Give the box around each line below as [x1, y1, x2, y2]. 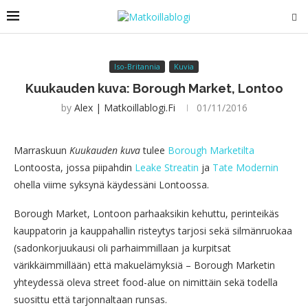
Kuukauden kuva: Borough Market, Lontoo [25, 81, 283, 96]
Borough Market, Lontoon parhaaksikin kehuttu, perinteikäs [14, 207, 279, 220]
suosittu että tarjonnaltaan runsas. [14, 293, 167, 306]
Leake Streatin [135, 161, 199, 174]
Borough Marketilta [168, 144, 254, 157]
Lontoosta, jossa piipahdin [14, 161, 135, 174]
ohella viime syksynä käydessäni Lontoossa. [14, 178, 209, 191]
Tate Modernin [212, 161, 278, 174]
